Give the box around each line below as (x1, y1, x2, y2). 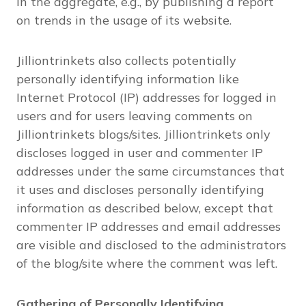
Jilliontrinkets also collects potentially (16, 53, 236, 68)
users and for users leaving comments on (16, 108, 253, 124)
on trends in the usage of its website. (16, 12, 232, 28)
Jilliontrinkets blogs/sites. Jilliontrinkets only (16, 126, 270, 142)
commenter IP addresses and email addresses (16, 219, 281, 234)
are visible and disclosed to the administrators (16, 237, 286, 253)
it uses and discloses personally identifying (16, 182, 264, 197)
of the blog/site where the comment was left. (16, 255, 277, 271)
